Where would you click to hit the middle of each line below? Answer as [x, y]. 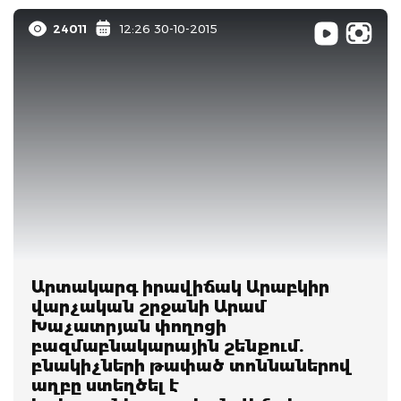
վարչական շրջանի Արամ [149, 307]
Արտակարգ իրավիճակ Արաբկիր [180, 287]
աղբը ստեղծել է [105, 385]
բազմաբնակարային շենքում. [167, 346]
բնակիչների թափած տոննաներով [191, 366]
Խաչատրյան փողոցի [129, 326]
